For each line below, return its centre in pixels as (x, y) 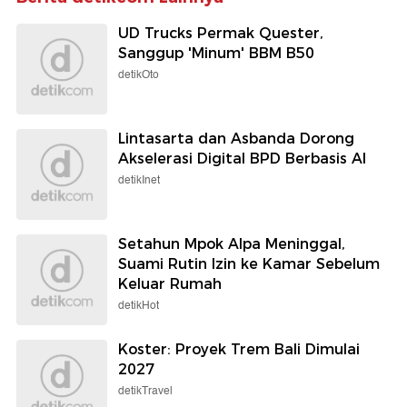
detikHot (139, 306)
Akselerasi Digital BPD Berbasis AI (242, 159)
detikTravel (145, 392)
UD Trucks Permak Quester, (221, 34)
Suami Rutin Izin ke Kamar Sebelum (249, 264)
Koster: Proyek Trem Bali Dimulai (239, 350)
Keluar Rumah (170, 284)
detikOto (139, 75)
